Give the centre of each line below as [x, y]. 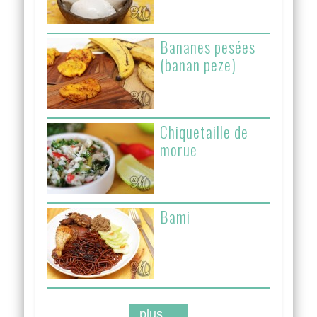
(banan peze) [198, 64]
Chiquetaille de [204, 131]
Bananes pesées [208, 46]
